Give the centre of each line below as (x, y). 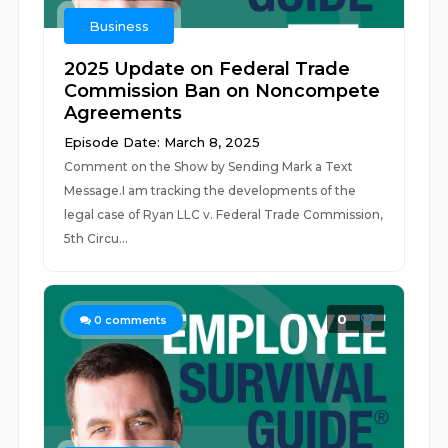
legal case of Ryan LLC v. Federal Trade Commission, (224, 214)
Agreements (123, 113)
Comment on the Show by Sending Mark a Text (209, 166)
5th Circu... (96, 238)
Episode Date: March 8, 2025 (162, 142)
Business (119, 26)
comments (135, 320)
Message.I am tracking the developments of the (210, 190)
